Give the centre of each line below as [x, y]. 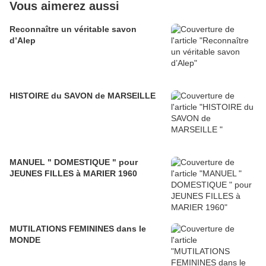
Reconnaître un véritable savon [73, 29]
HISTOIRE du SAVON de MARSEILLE [83, 96]
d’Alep [23, 41]
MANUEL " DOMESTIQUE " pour [74, 162]
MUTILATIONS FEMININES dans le [78, 229]
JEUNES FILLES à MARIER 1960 [73, 174]
